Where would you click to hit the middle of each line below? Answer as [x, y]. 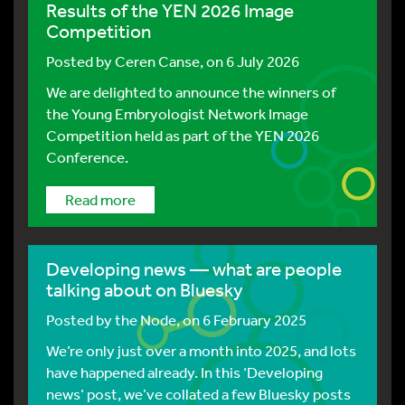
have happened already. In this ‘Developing [184, 372]
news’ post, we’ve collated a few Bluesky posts [198, 394]
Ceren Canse [157, 61]
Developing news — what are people [194, 269]
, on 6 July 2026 [250, 61]
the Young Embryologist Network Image [177, 113]
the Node [146, 320]
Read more [100, 199]
